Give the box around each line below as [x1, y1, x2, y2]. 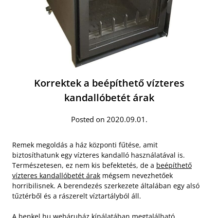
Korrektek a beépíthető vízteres [34, 76, 184, 90]
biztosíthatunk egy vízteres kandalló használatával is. [12, 150, 185, 160]
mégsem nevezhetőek [100, 171, 173, 180]
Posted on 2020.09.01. [71, 114, 147, 124]
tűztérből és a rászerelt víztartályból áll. [12, 191, 141, 200]
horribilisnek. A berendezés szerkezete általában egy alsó [12, 181, 200, 190]
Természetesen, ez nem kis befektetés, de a [12, 161, 156, 170]
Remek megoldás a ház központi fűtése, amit [12, 140, 158, 149]
